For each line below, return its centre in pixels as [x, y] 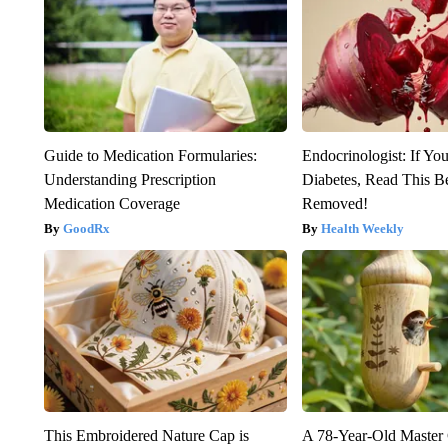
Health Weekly [363, 229]
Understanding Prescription [129, 180]
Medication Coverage [111, 204]
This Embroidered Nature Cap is [146, 436]
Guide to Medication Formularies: [150, 156]
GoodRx [86, 229]
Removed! [335, 204]
